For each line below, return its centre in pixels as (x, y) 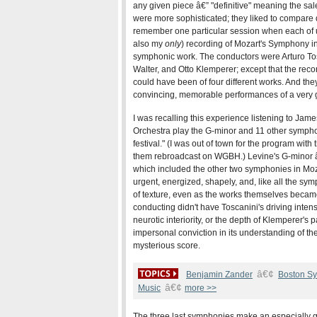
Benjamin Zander (219, 275)
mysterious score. (167, 246)
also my (149, 44)
